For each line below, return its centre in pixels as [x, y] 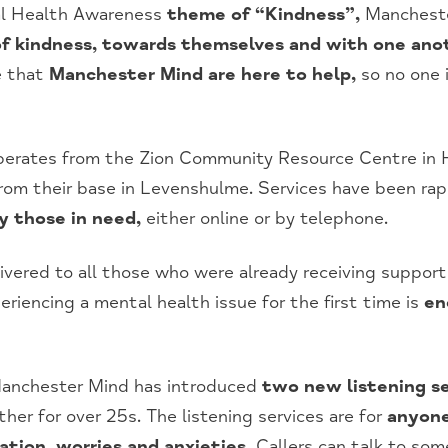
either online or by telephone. [264, 218]
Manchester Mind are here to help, [202, 74]
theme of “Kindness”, [263, 14]
